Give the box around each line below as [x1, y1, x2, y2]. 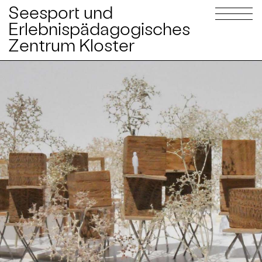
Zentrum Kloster [8, 34, 135, 56]
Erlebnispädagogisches [8, 18, 191, 39]
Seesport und [8, 1, 113, 23]
